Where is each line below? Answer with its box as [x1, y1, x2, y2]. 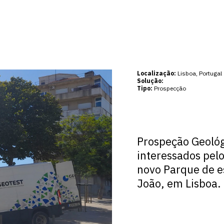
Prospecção [152, 84, 186, 92]
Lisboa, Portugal [176, 69, 222, 77]
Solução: [137, 77, 163, 84]
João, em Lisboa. [137, 176, 221, 190]
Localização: [137, 69, 176, 77]
